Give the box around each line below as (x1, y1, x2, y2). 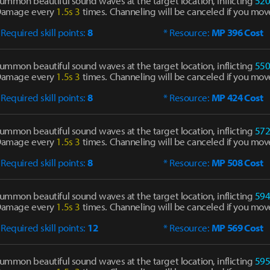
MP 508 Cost (211, 156, 263, 169)
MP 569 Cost (211, 221, 263, 234)
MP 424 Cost (211, 91, 263, 104)
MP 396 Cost (211, 26, 263, 39)
